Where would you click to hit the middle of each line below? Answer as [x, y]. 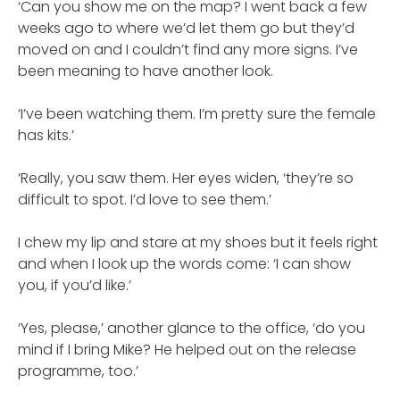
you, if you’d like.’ [75, 285]
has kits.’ [46, 135]
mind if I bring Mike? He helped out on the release [187, 349]
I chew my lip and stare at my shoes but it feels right [198, 242]
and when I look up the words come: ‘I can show [184, 263]
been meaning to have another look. [146, 71]
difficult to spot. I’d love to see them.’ [145, 199]
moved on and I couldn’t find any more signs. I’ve [188, 49]
